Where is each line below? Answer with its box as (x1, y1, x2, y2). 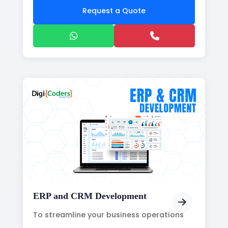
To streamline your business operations (33, 210, 184, 220)
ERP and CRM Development (33, 191, 147, 201)
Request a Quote (82, 6, 146, 16)
